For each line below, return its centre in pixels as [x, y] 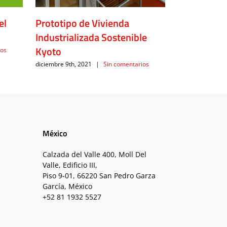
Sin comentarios [126, 64]
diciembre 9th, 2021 [63, 64]
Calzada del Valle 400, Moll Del [94, 154]
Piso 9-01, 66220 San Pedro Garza [99, 175]
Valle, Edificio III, [70, 165]
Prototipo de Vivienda [82, 23]
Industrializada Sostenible [91, 37]
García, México [67, 186]
